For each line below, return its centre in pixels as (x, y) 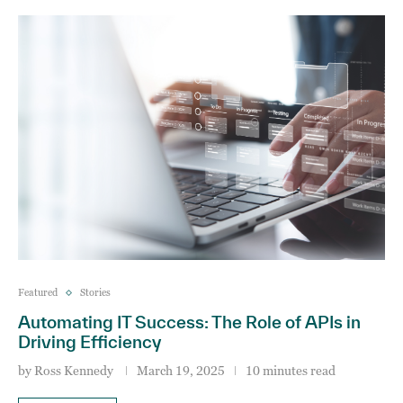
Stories (95, 292)
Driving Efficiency (90, 342)
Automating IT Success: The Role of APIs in (189, 322)
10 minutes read (291, 370)
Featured (38, 292)
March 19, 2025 (181, 370)
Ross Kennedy (74, 370)
